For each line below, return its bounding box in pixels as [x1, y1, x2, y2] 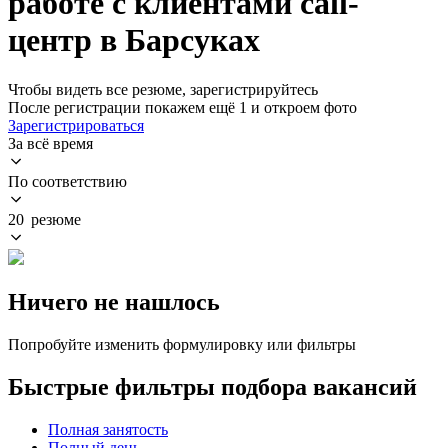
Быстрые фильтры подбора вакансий [8, 373, 417, 400]
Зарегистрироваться [8, 116, 144, 134]
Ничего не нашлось [8, 288, 220, 315]
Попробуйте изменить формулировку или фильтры [8, 335, 356, 353]
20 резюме [8, 210, 81, 228]
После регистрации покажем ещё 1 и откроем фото [8, 98, 357, 116]
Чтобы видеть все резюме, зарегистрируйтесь [8, 80, 318, 98]
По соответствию [8, 172, 127, 190]
